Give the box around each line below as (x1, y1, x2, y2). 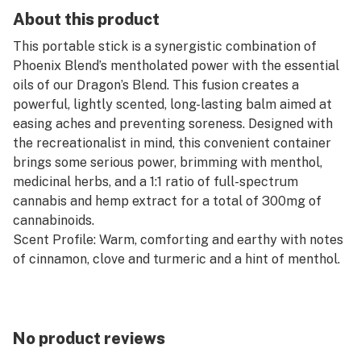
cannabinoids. (13, 213, 94, 228)
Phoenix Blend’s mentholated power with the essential (13, 58, 339, 73)
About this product (13, 10, 160, 29)
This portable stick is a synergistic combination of (13, 39, 317, 54)
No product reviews (13, 329, 165, 348)
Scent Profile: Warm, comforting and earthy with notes (13, 232, 343, 247)
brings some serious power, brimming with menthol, (13, 155, 322, 170)
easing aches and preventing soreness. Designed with (13, 116, 333, 131)
